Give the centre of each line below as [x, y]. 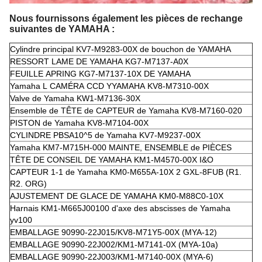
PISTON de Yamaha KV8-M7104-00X [79, 123]
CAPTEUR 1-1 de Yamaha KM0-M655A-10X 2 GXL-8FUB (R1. [126, 172]
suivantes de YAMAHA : [62, 29]
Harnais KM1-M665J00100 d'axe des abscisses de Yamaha [120, 208]
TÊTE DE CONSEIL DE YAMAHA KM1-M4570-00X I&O [112, 160]
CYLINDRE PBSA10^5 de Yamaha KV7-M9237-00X [105, 135]
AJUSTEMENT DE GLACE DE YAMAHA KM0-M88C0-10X [117, 196]
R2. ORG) [28, 184]
